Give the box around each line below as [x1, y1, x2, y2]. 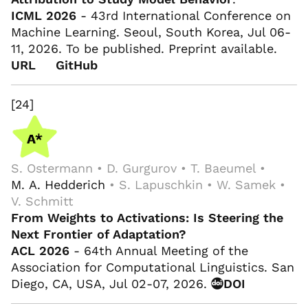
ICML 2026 [11, 8, 76, 23]
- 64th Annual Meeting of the [69, 243, 248, 258]
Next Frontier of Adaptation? [11, 226, 186, 241]
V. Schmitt [11, 193, 74, 208]
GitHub [55, 58, 98, 73]
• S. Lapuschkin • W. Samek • [105, 177, 285, 192]
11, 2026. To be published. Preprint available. [11, 41, 281, 56]
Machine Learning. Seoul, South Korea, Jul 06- [11, 25, 291, 40]
